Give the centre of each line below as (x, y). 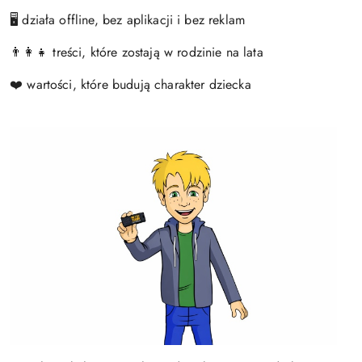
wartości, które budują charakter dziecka (139, 84)
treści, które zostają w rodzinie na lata (158, 52)
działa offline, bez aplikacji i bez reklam (134, 19)
